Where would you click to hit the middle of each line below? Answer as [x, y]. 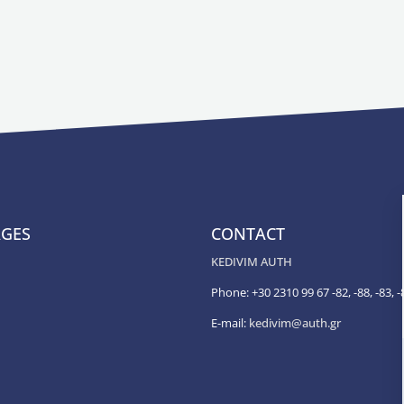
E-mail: [230, 323]
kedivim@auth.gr [295, 323]
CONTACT [248, 234]
